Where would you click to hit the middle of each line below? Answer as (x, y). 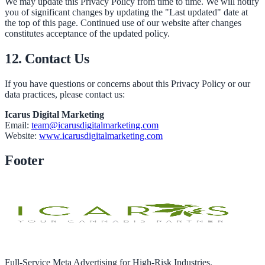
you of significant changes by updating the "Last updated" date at (126, 12)
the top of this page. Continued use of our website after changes (123, 22)
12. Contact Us (47, 58)
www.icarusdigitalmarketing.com (101, 135)
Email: (18, 125)
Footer (25, 161)
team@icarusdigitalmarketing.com (95, 125)
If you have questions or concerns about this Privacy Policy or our (127, 83)
